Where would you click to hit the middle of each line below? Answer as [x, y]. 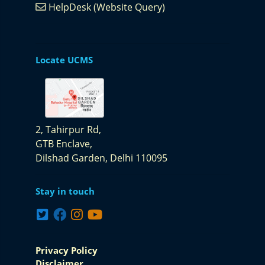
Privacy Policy [67, 250]
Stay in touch [65, 191]
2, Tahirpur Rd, [68, 130]
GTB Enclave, [64, 144]
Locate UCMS [64, 59]
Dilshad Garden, [73, 158]
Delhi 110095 [139, 158]
